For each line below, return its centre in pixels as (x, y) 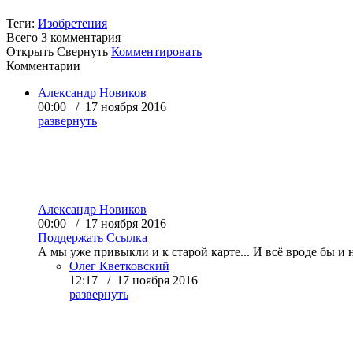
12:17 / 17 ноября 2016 (134, 280)
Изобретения (72, 23)
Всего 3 (28, 37)
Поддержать (71, 237)
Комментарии (43, 65)
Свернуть (82, 51)
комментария (85, 37)
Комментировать (156, 51)
